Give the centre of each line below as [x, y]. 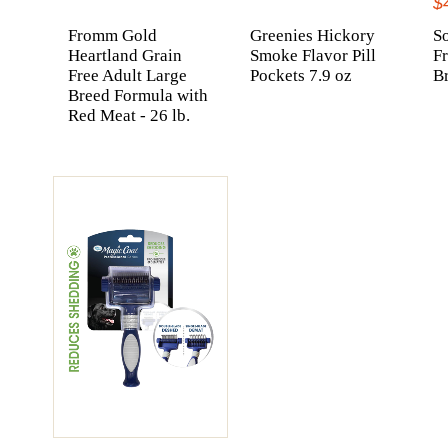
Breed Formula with [137, 95]
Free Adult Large [127, 75]
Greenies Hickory [313, 35]
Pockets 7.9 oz [301, 75]
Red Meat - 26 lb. [128, 115]
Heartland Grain [124, 55]
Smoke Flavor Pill [313, 55]
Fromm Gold [112, 35]
